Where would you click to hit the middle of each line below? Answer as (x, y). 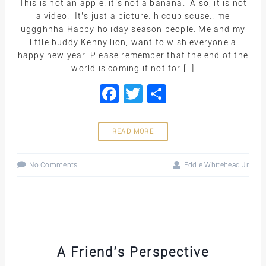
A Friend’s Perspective (133, 252)
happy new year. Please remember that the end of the (133, 55)
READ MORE (133, 131)
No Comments (53, 165)
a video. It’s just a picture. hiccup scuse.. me (133, 16)
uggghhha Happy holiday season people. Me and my (133, 29)
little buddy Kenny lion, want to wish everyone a (133, 42)
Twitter (171, 94)
